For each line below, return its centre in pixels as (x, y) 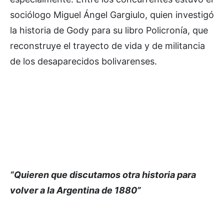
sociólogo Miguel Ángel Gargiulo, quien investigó (112, 15)
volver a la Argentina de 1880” (75, 190)
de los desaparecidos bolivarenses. (83, 61)
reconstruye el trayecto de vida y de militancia (107, 46)
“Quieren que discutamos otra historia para (103, 175)
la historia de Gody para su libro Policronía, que (109, 30)
